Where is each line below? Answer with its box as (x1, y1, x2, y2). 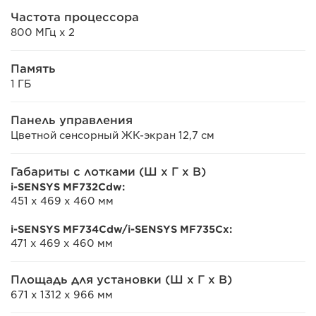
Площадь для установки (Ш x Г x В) (11, 273, 232, 286)
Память (11, 62, 56, 75)
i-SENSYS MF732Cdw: (11, 181, 125, 193)
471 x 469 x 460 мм (11, 238, 113, 249)
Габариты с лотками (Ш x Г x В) (11, 165, 206, 178)
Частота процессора (11, 11, 139, 24)
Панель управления (11, 114, 133, 127)
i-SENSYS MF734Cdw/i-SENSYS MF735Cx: (11, 224, 232, 235)
